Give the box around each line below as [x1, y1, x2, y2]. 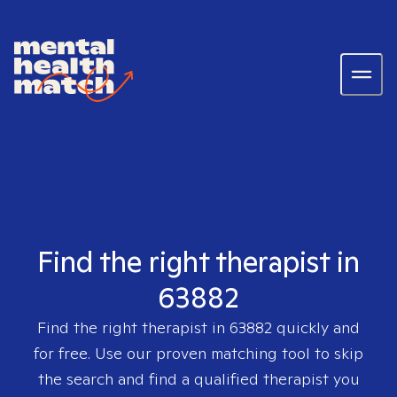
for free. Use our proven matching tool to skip [34, 343, 363, 363]
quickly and [272, 317, 360, 338]
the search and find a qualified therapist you [37, 369, 360, 389]
